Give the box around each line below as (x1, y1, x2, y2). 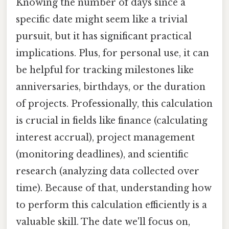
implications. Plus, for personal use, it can (16, 47, 209, 59)
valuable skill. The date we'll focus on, (16, 216, 190, 227)
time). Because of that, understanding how (16, 182, 212, 194)
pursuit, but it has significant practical (16, 30, 192, 42)
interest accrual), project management (16, 131, 195, 143)
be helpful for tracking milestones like (16, 64, 194, 76)
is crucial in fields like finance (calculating (16, 114, 208, 126)
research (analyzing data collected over (16, 165, 199, 177)
